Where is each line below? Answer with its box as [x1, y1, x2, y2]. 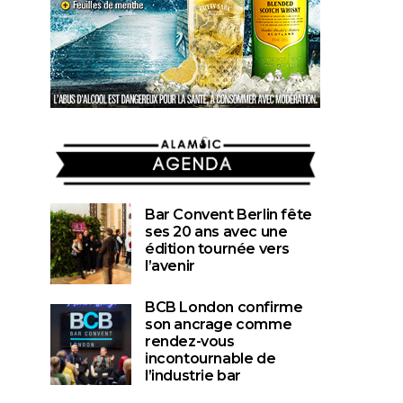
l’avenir [145, 256, 195, 274]
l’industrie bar [145, 366, 241, 384]
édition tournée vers [145, 239, 290, 257]
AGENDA [143, 134, 228, 157]
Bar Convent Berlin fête [145, 205, 312, 223]
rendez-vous [145, 332, 235, 350]
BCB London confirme [145, 298, 303, 316]
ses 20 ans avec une [145, 222, 288, 240]
